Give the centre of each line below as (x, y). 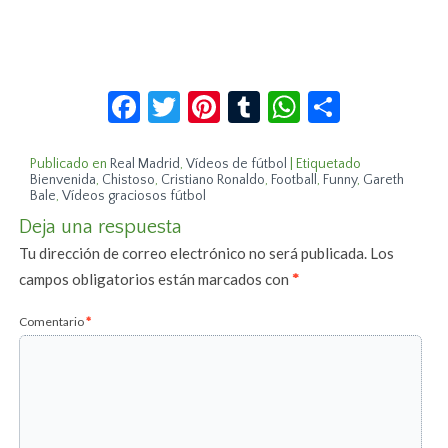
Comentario (53, 322)
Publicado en (69, 164)
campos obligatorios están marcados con (156, 279)
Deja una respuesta (101, 227)
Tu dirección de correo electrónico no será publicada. (193, 253)
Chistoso (129, 180)
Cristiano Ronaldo (213, 180)
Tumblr (309, 99)
